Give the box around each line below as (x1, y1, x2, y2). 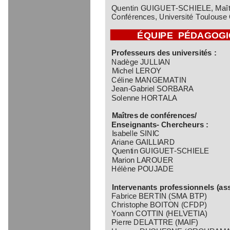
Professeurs (111, 48, 156, 57)
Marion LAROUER (111, 155, 174, 164)
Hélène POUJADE (111, 164, 174, 173)
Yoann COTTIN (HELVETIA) (111, 208, 207, 218)
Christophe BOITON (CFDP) (111, 200, 207, 209)
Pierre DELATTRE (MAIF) (111, 217, 199, 226)
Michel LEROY (111, 66, 161, 75)
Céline (111, 74, 136, 84)
